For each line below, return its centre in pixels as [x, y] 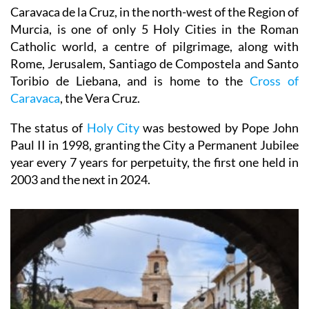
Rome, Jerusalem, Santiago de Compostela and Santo [154, 63]
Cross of [275, 80]
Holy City [113, 127]
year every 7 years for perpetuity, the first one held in [154, 162]
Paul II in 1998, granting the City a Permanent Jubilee [154, 144]
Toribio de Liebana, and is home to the [130, 80]
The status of [49, 127]
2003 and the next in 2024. [80, 179]
